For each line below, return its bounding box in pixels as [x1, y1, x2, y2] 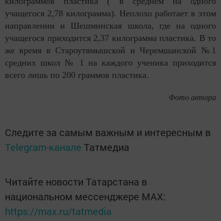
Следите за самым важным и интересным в [5, 125, 211, 139]
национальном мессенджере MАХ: [5, 189, 166, 203]
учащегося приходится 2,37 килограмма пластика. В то [5, 33, 216, 43]
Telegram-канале [5, 140, 81, 153]
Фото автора [169, 93, 216, 102]
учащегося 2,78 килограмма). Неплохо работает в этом [5, 8, 216, 18]
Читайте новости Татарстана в [5, 175, 147, 188]
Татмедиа [84, 140, 129, 153]
